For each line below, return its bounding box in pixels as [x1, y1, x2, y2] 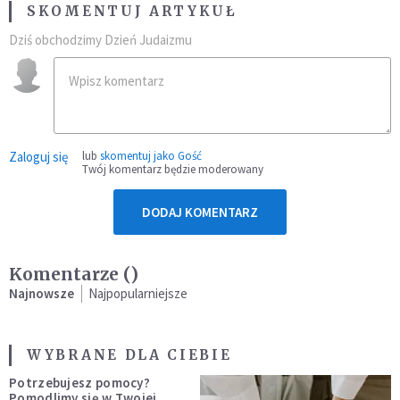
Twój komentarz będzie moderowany [82, 162, 263, 178]
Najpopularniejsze [88, 285, 187, 303]
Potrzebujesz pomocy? [9, 374, 150, 392]
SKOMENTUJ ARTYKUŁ [27, 3, 237, 21]
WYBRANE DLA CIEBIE [27, 346, 232, 364]
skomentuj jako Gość [100, 148, 202, 164]
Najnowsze [9, 285, 74, 303]
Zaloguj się [9, 148, 68, 166]
